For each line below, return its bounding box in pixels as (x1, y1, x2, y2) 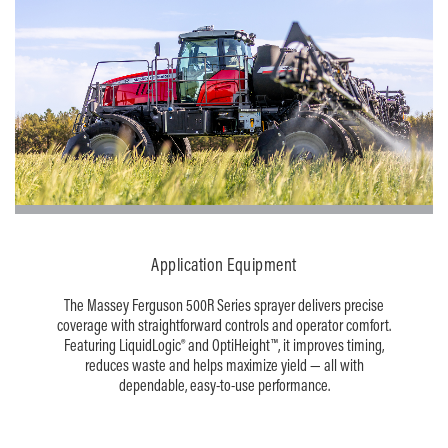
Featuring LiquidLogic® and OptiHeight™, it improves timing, (64, 335, 384, 356)
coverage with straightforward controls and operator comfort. (57, 315, 391, 336)
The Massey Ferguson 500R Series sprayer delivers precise (64, 295, 384, 316)
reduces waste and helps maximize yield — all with (84, 355, 364, 376)
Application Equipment (151, 253, 297, 277)
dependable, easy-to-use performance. (118, 375, 330, 396)
